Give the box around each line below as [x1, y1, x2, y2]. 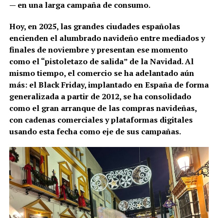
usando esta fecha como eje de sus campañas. [9, 126, 181, 137]
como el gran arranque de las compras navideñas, [9, 103, 197, 114]
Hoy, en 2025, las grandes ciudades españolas [9, 21, 180, 32]
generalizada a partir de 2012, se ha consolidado [9, 91, 191, 102]
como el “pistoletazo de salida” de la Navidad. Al [9, 56, 194, 67]
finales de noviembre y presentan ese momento [9, 44, 188, 55]
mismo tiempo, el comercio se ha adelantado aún [9, 68, 194, 79]
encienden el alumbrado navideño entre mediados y [9, 33, 205, 44]
